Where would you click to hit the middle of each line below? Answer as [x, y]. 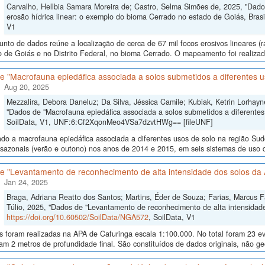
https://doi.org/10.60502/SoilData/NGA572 [77, 217]
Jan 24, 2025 [26, 182]
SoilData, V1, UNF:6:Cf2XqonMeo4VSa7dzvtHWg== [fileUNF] [109, 122]
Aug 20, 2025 [26, 87]
